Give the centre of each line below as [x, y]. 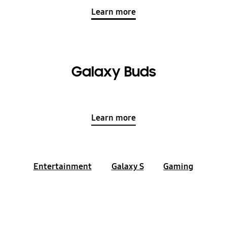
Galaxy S [127, 167]
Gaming [179, 167]
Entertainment [62, 167]
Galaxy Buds [113, 72]
